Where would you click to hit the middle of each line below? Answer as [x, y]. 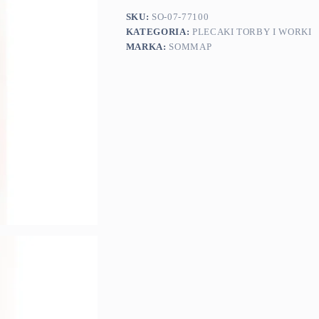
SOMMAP [190, 47]
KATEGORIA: [159, 32]
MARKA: [147, 47]
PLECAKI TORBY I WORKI [252, 32]
